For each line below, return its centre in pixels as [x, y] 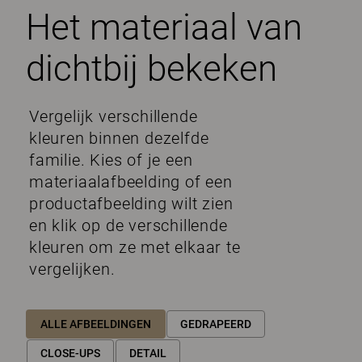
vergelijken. [72, 269]
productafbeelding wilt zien [131, 204]
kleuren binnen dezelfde [119, 138]
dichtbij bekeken [152, 69]
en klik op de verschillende [128, 225]
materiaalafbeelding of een [131, 182]
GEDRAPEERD [216, 324]
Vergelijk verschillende [114, 116]
